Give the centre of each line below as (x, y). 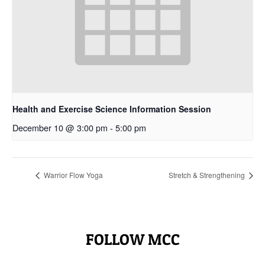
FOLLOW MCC (132, 239)
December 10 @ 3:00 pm (60, 127)
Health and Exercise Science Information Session (112, 109)
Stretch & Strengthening (208, 175)
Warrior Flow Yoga (72, 175)
